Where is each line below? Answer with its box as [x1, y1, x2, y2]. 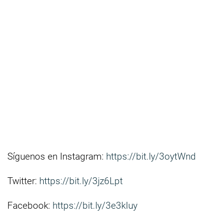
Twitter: [7, 175, 39, 187]
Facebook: [7, 200, 53, 212]
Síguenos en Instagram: [7, 151, 106, 163]
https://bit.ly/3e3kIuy [53, 200, 137, 212]
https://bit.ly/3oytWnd [106, 151, 196, 163]
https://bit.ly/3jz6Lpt [39, 175, 123, 187]
